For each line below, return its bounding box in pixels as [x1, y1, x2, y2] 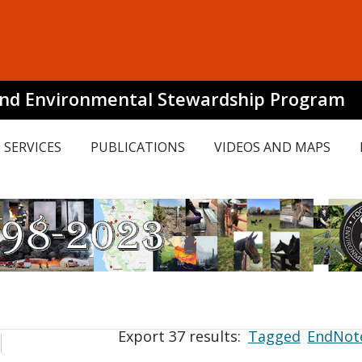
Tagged [247, 326, 301, 346]
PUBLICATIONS [90, 138, 185, 156]
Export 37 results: [118, 326, 246, 346]
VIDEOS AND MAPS [214, 138, 330, 156]
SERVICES [4, 138, 61, 156]
